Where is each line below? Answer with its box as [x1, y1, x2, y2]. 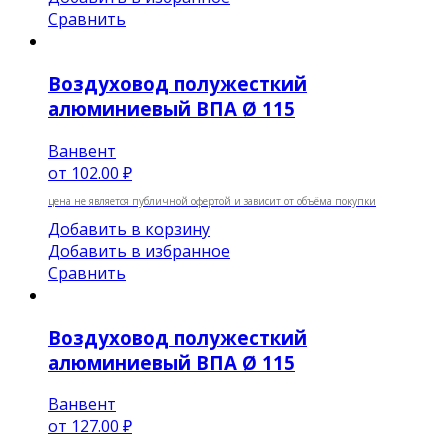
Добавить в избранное [48, 239, 230, 262]
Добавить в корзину [48, 217, 210, 240]
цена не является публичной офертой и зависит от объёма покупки [48, 193, 376, 208]
